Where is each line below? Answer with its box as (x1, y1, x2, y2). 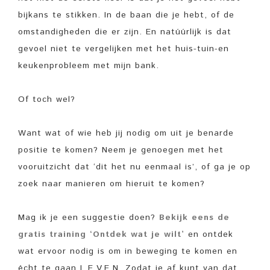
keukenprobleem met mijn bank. (18, 60, 163, 72)
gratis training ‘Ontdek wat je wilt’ (18, 228, 184, 241)
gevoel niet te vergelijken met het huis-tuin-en (18, 43, 229, 55)
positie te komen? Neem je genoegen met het (18, 144, 224, 157)
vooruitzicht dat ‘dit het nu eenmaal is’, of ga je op (18, 161, 251, 174)
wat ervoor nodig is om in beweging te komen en (18, 245, 237, 258)
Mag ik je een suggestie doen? (18, 212, 159, 224)
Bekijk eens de (159, 212, 230, 224)
